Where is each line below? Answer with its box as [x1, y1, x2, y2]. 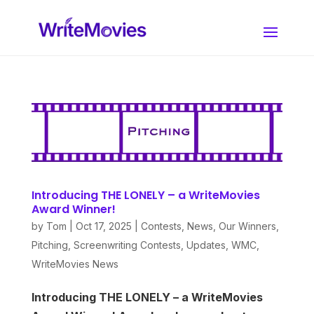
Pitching [31, 239, 68, 252]
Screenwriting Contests [73, 239, 181, 252]
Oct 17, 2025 [75, 220, 132, 233]
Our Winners [218, 220, 276, 233]
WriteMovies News [31, 258, 118, 271]
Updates [186, 239, 226, 252]
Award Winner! [31, 201, 116, 218]
